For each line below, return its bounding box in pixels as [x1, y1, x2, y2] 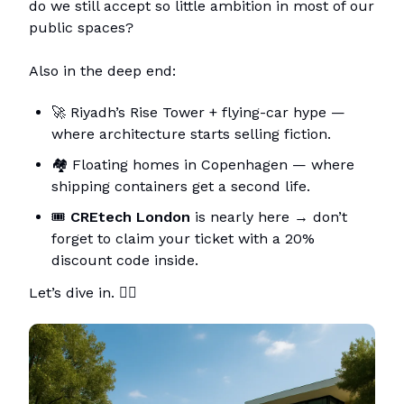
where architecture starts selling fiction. [51, 124, 331, 142]
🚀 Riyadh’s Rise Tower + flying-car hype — [51, 103, 345, 121]
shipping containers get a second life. [51, 177, 310, 195]
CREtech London [70, 207, 190, 225]
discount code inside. [51, 251, 198, 269]
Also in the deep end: [29, 61, 176, 79]
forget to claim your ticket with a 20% [51, 229, 315, 247]
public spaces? [29, 18, 133, 36]
